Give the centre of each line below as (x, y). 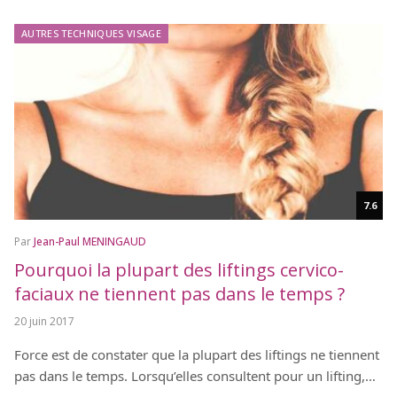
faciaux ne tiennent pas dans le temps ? (179, 294)
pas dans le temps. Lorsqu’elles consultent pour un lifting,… (195, 376)
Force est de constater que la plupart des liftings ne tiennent (197, 355)
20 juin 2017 (44, 322)
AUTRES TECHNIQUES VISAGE (91, 33)
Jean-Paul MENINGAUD (90, 242)
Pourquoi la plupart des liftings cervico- (179, 270)
